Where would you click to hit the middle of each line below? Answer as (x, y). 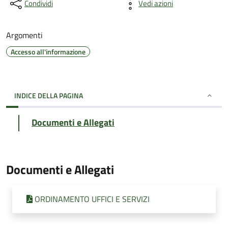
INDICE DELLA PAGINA (49, 95)
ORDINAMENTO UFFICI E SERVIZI (92, 199)
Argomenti (24, 35)
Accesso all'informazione (48, 52)
